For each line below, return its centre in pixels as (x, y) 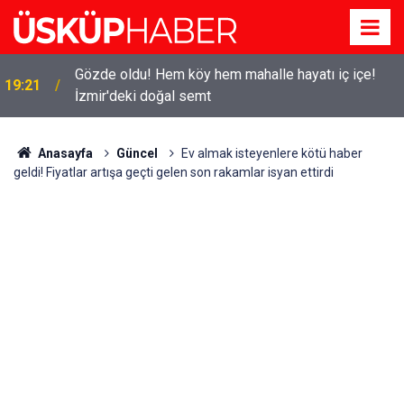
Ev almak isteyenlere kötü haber (271, 153)
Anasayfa (64, 153)
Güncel (137, 153)
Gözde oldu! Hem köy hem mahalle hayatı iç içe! (225, 74)
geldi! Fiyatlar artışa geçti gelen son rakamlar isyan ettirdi (174, 172)
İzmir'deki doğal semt (143, 96)
